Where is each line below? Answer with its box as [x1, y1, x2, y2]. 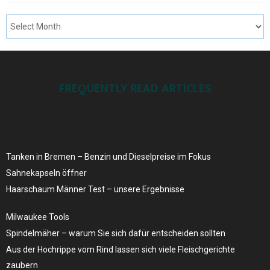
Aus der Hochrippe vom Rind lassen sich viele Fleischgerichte [6, 244, 235, 254]
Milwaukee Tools [6, 212, 69, 222]
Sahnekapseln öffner [6, 168, 87, 178]
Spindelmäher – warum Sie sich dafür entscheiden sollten [6, 228, 225, 238]
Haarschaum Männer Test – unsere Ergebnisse [6, 184, 184, 194]
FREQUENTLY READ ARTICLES [58, 78, 212, 99]
